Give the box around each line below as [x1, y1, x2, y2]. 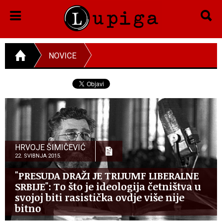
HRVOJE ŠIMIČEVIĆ [15, 142, 85, 152]
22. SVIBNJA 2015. [15, 152, 61, 159]
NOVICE [49, 51, 76, 60]
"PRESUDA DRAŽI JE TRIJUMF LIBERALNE [15, 168, 199, 182]
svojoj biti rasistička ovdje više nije [15, 190, 184, 204]
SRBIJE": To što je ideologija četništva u [15, 179, 201, 193]
